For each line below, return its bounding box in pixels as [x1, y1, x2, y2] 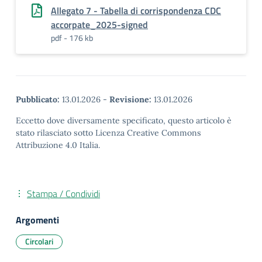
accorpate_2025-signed [51, 18, 148, 32]
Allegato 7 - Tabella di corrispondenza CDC [51, 4, 221, 18]
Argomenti [16, 213, 59, 227]
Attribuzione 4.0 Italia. [16, 140, 100, 150]
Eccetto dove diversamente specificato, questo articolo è [16, 115, 232, 126]
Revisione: [109, 94, 151, 105]
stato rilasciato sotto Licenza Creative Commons [16, 127, 201, 138]
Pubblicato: [16, 94, 60, 105]
